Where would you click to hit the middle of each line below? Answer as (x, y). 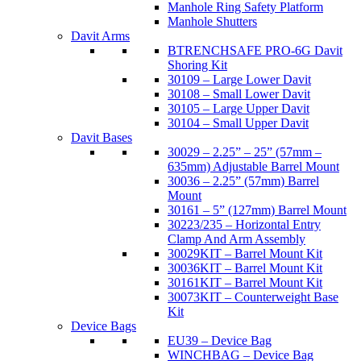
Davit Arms (100, 36)
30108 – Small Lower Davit (239, 94)
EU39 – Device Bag (220, 341)
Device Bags (104, 326)
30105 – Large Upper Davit (239, 109)
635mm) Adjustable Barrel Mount (253, 167)
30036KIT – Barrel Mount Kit (245, 268)
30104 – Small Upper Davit (238, 123)
